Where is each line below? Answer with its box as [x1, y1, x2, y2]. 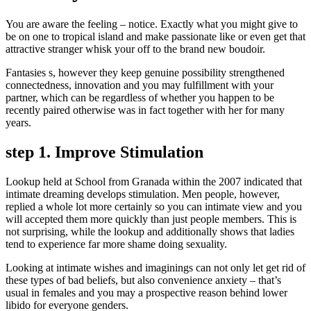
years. [6, 116, 31, 128]
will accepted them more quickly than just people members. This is [6, 212, 296, 225]
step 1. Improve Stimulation [6, 142, 203, 161]
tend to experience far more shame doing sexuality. [6, 237, 227, 250]
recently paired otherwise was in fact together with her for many [6, 103, 285, 116]
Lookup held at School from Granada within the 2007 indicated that [6, 175, 302, 187]
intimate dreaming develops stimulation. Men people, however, [6, 187, 280, 200]
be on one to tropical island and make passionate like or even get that [6, 30, 305, 42]
